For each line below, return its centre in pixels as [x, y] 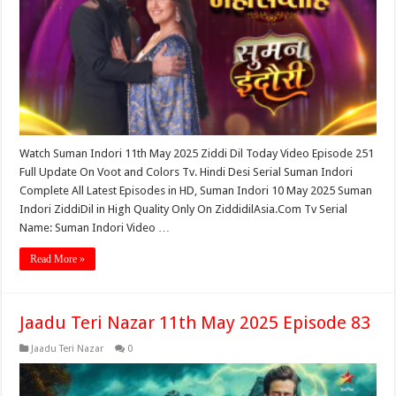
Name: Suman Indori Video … [95, 228]
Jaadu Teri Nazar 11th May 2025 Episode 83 [195, 323]
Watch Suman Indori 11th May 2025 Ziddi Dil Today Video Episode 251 [197, 154]
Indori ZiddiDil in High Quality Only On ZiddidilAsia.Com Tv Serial [184, 209]
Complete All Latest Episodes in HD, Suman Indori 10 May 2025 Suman [196, 191]
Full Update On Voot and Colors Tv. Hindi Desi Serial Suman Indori [187, 172]
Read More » [58, 259]
